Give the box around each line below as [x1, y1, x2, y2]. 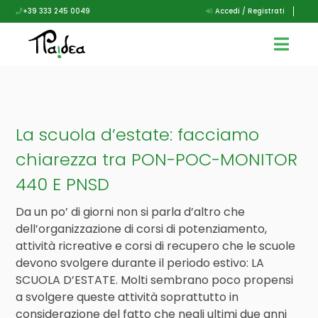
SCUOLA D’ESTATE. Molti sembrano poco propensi [16, 272, 294, 288]
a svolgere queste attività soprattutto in [16, 289, 239, 305]
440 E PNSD [16, 172, 110, 196]
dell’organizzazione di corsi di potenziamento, [16, 221, 268, 237]
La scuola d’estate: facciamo [16, 123, 260, 146]
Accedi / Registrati [212, 6, 285, 16]
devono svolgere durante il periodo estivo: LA [16, 255, 265, 271]
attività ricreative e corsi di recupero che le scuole [16, 238, 296, 254]
